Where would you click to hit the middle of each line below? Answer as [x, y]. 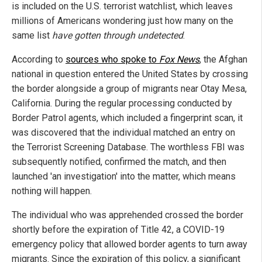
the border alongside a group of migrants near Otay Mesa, [129, 89]
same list [32, 36]
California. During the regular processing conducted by [122, 104]
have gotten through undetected [118, 36]
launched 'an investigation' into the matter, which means [124, 177]
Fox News [179, 60]
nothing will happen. [52, 191]
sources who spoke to [112, 60]
